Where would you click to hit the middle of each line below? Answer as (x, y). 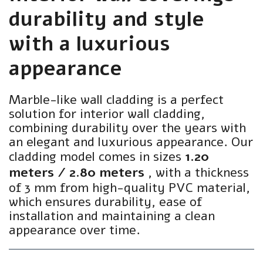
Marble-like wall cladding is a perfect (116, 100)
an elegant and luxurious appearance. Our (131, 142)
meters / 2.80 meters (77, 173)
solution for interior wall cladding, (107, 114)
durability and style (107, 19)
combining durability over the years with (127, 128)
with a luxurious (90, 44)
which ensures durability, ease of (105, 202)
